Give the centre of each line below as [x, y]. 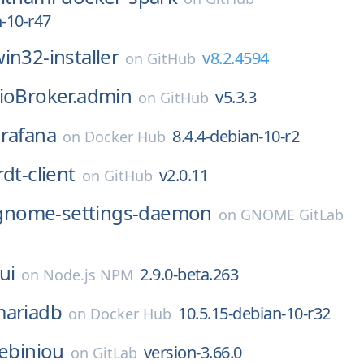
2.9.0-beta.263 [189, 274]
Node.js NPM [89, 275]
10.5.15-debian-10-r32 [254, 313]
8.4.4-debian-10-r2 [236, 136]
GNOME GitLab [292, 214]
